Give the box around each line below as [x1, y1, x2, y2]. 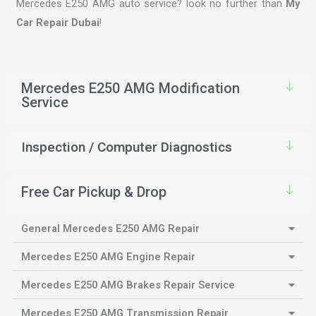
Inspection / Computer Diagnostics [20, 139, 232, 156]
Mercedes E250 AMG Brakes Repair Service [20, 279, 235, 292]
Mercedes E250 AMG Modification [20, 80, 240, 97]
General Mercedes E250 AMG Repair [20, 222, 200, 236]
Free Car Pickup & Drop [20, 183, 166, 201]
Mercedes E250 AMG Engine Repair [20, 250, 195, 264]
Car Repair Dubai [16, 16, 99, 30]
